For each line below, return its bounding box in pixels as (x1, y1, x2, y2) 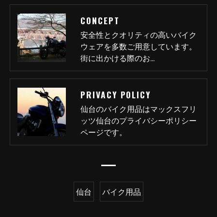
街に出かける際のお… (80, 52, 155, 63)
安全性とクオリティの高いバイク (80, 29, 197, 40)
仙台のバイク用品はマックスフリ (80, 103, 197, 114)
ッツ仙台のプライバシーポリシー (80, 114, 197, 126)
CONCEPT (80, 14, 120, 27)
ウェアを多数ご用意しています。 (80, 40, 197, 52)
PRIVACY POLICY (80, 88, 152, 101)
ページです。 (80, 126, 127, 138)
